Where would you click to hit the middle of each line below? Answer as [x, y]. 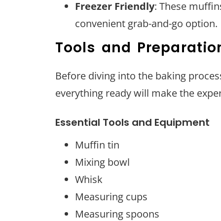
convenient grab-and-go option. [146, 23]
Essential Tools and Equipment [132, 122]
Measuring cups [111, 196]
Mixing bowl [102, 162]
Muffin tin [97, 145]
